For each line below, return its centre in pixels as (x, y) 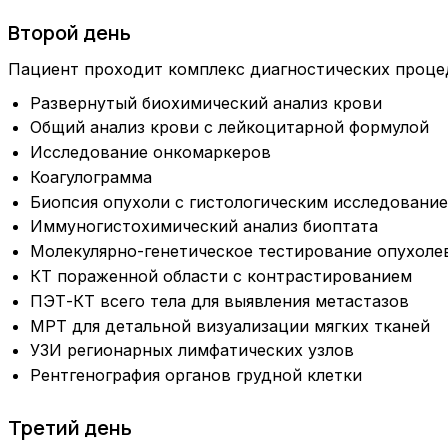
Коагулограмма (91, 176)
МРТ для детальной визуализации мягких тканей (230, 325)
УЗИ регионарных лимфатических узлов (192, 350)
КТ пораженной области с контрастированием (221, 276)
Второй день (69, 33)
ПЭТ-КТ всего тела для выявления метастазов (220, 300)
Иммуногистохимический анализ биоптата (204, 226)
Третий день (70, 428)
